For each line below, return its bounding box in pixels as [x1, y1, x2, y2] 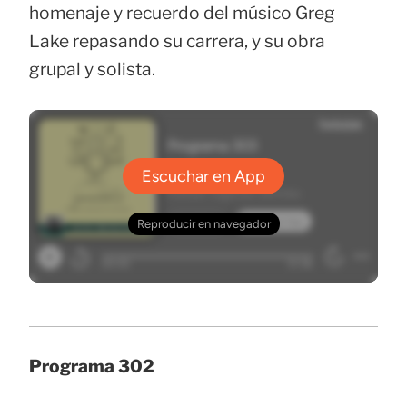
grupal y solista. [29, 57, 155, 80]
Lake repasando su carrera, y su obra [29, 29, 325, 52]
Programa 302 [29, 355, 154, 378]
